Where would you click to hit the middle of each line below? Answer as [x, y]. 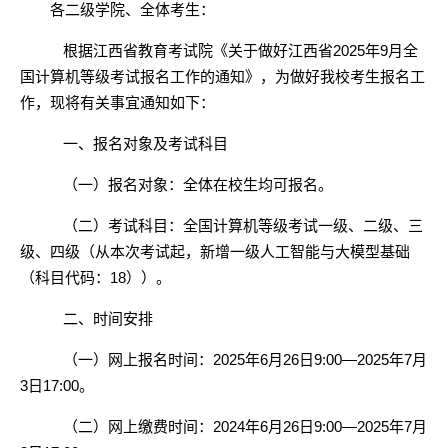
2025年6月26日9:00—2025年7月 [319, 359]
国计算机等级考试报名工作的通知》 [140, 76]
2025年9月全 [375, 50]
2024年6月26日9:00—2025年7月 [319, 426]
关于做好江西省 [280, 50]
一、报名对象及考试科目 [145, 143]
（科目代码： [65, 277]
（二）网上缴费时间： [137, 426]
